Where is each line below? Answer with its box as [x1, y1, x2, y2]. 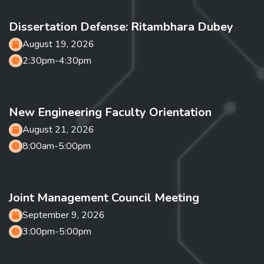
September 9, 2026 [22, 209, 105, 222]
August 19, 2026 [22, 38, 94, 51]
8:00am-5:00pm [22, 140, 91, 153]
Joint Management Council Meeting [9, 190, 199, 206]
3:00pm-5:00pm [22, 225, 91, 239]
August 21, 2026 [22, 123, 94, 137]
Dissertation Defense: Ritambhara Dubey [9, 19, 233, 35]
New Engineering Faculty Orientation [9, 104, 212, 121]
